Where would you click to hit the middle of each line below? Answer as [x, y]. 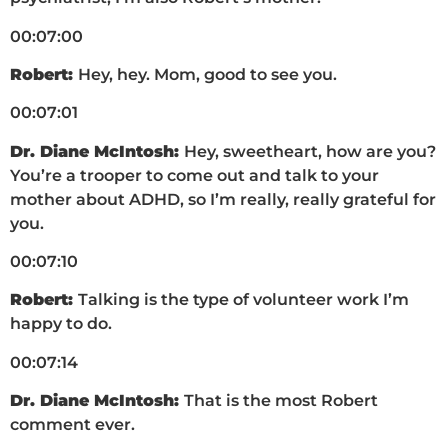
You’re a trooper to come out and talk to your [194, 175]
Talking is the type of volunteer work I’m [243, 300]
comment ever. [72, 425]
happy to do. [61, 324]
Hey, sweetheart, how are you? [310, 151]
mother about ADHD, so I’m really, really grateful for [223, 199]
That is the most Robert [281, 401]
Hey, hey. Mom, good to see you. [207, 74]
